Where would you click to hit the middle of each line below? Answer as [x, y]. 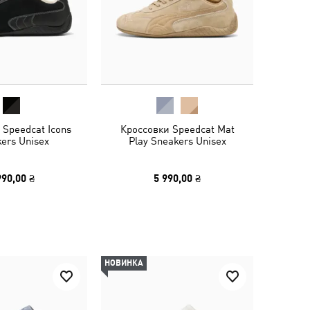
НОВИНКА [124, 263]
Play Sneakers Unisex [177, 140]
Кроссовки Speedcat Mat [177, 129]
